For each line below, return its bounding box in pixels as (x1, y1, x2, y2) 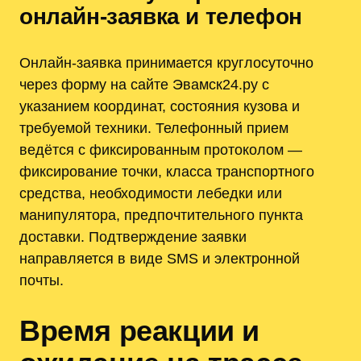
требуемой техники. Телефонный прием (19, 118, 288, 136)
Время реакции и (19, 314, 260, 348)
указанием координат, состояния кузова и (19, 97, 300, 114)
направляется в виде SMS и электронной (19, 249, 300, 267)
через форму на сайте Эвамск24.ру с (19, 75, 269, 93)
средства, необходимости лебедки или (19, 184, 282, 201)
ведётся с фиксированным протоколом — (19, 140, 302, 158)
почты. (19, 271, 64, 288)
